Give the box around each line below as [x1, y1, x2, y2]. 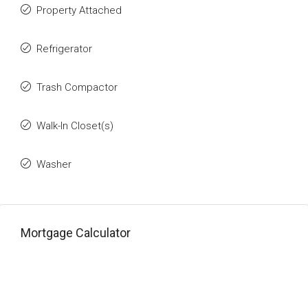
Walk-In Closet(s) [36, 120, 113, 132]
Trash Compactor [36, 81, 118, 93]
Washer [36, 158, 71, 170]
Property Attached [36, 4, 122, 16]
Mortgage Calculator [21, 225, 131, 240]
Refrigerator [36, 43, 92, 55]
